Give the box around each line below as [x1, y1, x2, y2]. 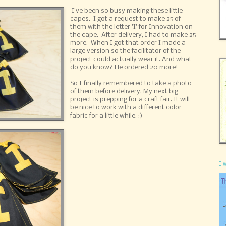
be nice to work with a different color [70, 104, 182, 111]
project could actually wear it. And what [70, 56, 192, 63]
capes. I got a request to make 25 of [70, 16, 181, 23]
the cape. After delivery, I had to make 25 [70, 32, 196, 39]
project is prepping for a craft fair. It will [70, 96, 190, 103]
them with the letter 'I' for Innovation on [70, 24, 193, 31]
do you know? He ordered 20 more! [70, 64, 179, 71]
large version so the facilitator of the [70, 48, 181, 55]
